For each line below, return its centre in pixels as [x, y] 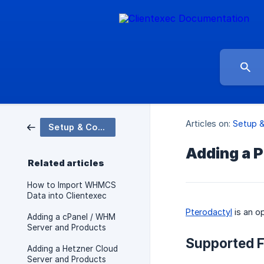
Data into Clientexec [67, 196]
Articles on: [208, 124]
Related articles [66, 163]
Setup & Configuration [101, 127]
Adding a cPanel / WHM [71, 217]
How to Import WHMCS [72, 185]
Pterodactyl [209, 212]
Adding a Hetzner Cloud [72, 249]
